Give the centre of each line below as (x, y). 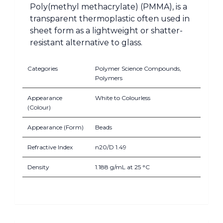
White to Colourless (123, 98)
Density (38, 167)
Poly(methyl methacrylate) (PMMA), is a (109, 6)
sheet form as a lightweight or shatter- (106, 30)
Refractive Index (50, 147)
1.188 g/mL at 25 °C (122, 167)
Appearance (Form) (56, 127)
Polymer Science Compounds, (138, 68)
